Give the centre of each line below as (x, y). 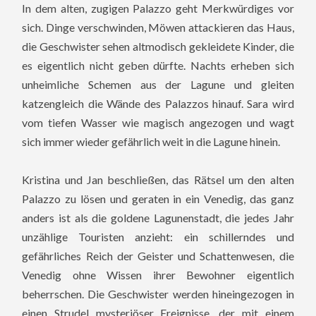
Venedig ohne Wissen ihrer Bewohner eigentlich (158, 275)
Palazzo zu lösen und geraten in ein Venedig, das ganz (158, 199)
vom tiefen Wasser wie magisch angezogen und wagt (158, 122)
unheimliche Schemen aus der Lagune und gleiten (158, 84)
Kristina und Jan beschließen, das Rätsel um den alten (158, 180)
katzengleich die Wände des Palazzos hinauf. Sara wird (158, 103)
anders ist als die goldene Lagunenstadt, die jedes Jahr (158, 218)
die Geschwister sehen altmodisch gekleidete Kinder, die (158, 46)
